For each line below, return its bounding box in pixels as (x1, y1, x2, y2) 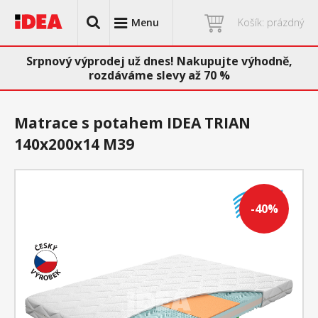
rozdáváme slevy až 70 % (88, 67, 230, 83)
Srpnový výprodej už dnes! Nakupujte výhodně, (26, 53, 292, 69)
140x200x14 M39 (14, 134, 134, 154)
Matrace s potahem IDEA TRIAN (14, 113, 251, 133)
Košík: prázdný (238, 16, 304, 29)
